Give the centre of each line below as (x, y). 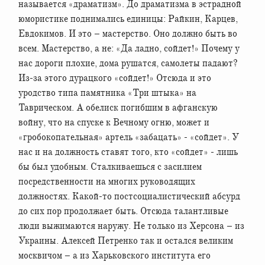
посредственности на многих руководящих (107, 181)
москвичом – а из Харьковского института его (114, 255)
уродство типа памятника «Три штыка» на (107, 93)
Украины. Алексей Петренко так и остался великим (126, 240)
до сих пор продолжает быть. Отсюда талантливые (123, 211)
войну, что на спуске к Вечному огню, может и (114, 122)
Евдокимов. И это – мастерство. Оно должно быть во (128, 33)
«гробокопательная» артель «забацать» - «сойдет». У (129, 137)
